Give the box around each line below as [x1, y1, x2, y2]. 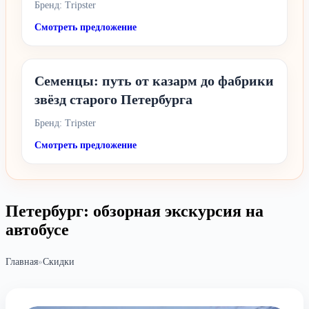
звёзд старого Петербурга [34, 92, 192, 107]
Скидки [43, 257, 74, 267]
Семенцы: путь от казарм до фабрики [34, 73, 274, 88]
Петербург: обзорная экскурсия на [6, 202, 263, 220]
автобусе [6, 221, 69, 239]
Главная [6, 257, 38, 267]
